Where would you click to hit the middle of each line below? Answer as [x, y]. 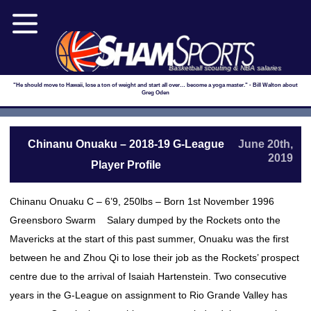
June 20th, [266, 144]
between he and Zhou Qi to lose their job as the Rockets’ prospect [154, 258]
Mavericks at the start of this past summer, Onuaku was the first [149, 239]
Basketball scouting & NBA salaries [225, 68]
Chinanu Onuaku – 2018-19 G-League [126, 144]
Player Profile [126, 165]
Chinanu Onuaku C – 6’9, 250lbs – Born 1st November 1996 [146, 201]
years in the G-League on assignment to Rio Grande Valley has [149, 295]
